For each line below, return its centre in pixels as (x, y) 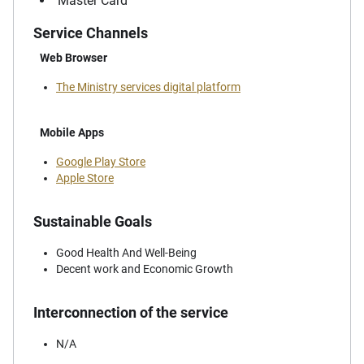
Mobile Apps (72, 133)
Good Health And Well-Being (126, 253)
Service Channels (91, 33)
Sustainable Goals (93, 222)
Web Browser (74, 58)
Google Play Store (101, 162)
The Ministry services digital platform (148, 87)
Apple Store (85, 178)
